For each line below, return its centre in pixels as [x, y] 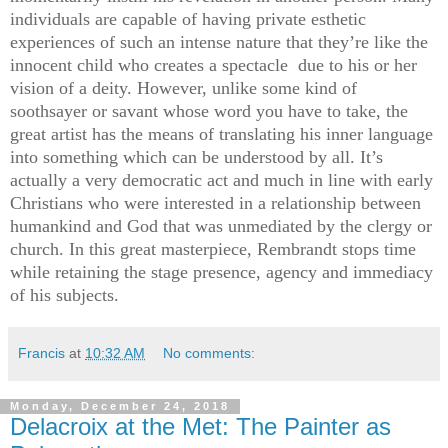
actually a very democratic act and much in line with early [221, 179]
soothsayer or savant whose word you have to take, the [209, 110]
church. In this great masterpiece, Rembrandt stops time [213, 248]
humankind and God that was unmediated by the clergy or [221, 225]
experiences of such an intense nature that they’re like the [219, 41]
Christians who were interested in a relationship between [215, 202]
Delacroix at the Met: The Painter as [200, 426]
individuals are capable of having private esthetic [188, 18]
